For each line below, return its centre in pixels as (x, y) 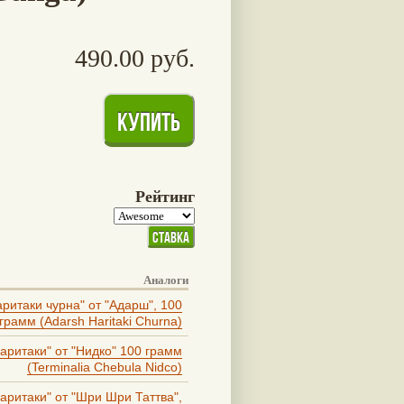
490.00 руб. (135, 58)
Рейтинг (165, 196)
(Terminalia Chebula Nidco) (105, 367)
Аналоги (166, 280)
